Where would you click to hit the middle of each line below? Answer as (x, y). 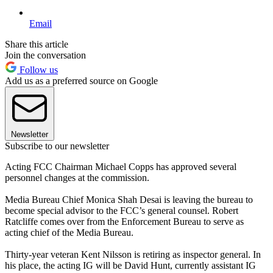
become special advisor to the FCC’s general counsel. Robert (122, 210)
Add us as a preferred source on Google (81, 80)
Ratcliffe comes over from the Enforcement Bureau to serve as (124, 221)
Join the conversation (45, 55)
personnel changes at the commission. (77, 177)
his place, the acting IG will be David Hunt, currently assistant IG (130, 265)
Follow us (37, 69)
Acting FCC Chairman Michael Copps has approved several (121, 166)
